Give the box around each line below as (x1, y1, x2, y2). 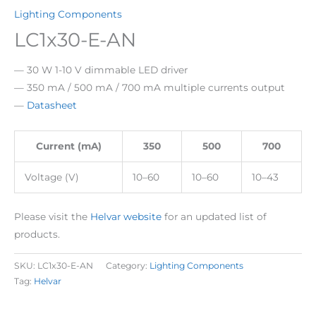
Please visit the (14, 210, 90, 222)
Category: (106, 260, 150, 271)
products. (14, 228, 60, 240)
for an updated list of (162, 210, 267, 222)
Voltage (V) (24, 171, 79, 183)
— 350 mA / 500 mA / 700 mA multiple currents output (14, 81, 285, 93)
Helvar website (90, 210, 162, 222)
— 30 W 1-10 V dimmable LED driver (14, 63, 188, 75)
